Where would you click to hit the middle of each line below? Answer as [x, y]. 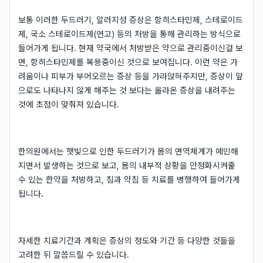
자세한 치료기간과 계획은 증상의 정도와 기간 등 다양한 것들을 [127, 240]
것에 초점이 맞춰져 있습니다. [69, 104]
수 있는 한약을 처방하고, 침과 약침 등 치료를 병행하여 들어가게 [129, 179]
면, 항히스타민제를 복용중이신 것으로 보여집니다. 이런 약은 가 [128, 62]
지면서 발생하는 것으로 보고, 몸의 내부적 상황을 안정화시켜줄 [127, 165]
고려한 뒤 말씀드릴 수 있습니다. [74, 254]
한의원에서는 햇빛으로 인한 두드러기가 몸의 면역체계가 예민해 [128, 151]
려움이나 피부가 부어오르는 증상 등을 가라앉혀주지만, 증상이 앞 [131, 76]
